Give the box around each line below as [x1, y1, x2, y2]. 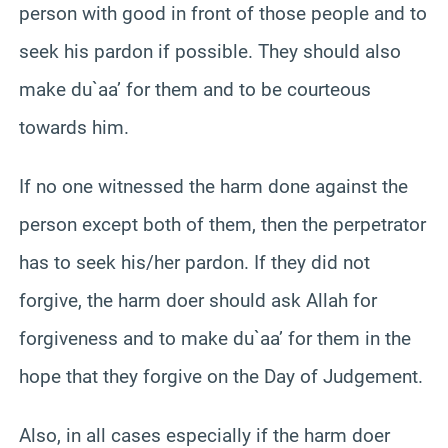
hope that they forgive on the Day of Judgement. [19, 364, 423, 388]
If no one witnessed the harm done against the [19, 174, 408, 198]
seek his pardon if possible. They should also [19, 39, 401, 63]
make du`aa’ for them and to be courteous [19, 77, 371, 101]
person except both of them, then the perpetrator [19, 212, 426, 236]
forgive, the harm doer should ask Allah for [19, 288, 377, 312]
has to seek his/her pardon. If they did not [19, 250, 370, 274]
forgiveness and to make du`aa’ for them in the [19, 326, 411, 350]
